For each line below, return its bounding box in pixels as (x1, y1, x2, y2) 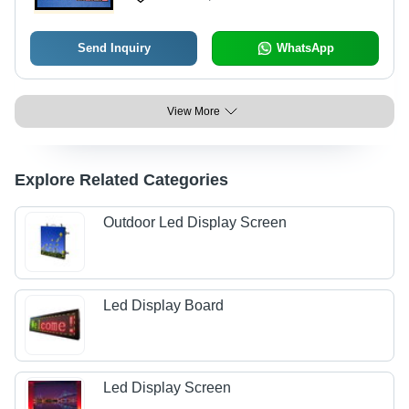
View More (167, 105, 220, 118)
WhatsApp (276, 41, 334, 55)
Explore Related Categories (15, 171, 228, 189)
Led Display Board (103, 297, 225, 313)
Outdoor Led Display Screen (103, 215, 288, 231)
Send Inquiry (77, 41, 151, 55)
